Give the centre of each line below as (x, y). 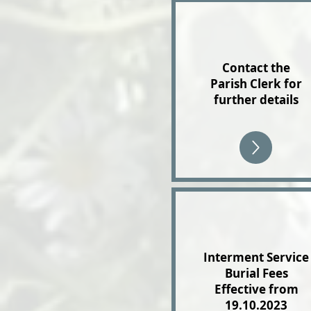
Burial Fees (256, 273)
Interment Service (256, 257)
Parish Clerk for (256, 84)
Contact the (256, 68)
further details (256, 100)
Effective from (256, 289)
